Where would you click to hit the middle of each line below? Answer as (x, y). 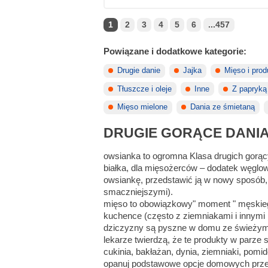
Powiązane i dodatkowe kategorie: (175, 51)
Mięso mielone (143, 107)
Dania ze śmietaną (223, 107)
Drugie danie (139, 71)
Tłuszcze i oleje (145, 89)
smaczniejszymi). (138, 191)
